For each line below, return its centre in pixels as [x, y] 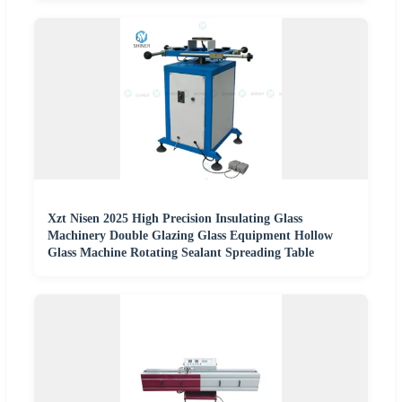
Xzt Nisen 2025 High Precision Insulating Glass [175, 218]
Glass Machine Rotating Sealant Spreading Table [181, 252]
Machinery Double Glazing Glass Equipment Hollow [190, 235]
